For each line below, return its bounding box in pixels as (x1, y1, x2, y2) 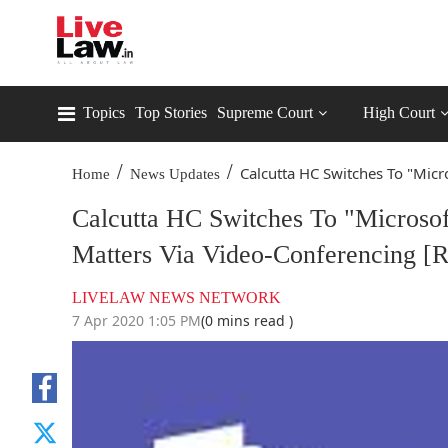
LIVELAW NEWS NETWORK (72, 289, 281, 306)
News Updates (130, 166, 220, 182)
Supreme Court (217, 104, 313, 121)
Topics (83, 104, 125, 121)
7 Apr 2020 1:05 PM (72, 311, 201, 330)
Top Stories (135, 104, 207, 121)
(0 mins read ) (201, 311, 293, 330)
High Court (363, 104, 435, 121)
